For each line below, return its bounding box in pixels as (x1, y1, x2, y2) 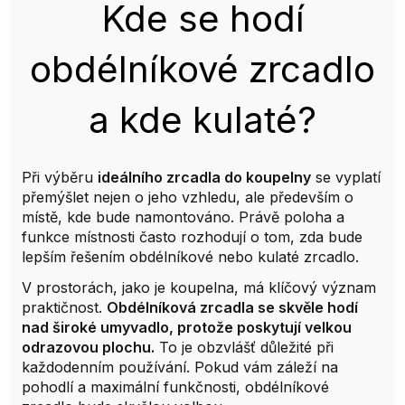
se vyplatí (311, 167, 381, 186)
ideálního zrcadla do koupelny (98, 167, 311, 186)
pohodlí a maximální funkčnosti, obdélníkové (22, 377, 329, 396)
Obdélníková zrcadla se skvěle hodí (107, 297, 358, 316)
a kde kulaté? (89, 97, 316, 142)
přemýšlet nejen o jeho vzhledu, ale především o (22, 187, 353, 206)
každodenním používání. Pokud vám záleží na (22, 357, 338, 376)
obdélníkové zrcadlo (30, 46, 375, 91)
